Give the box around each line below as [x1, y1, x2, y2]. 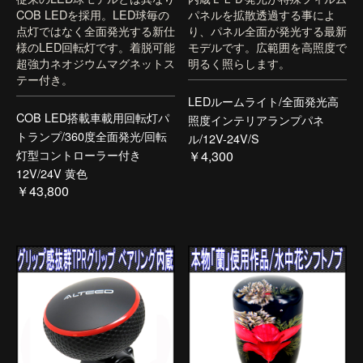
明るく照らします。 [188, 53, 290, 71]
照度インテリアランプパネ [188, 111, 324, 129]
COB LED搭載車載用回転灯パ [16, 109, 169, 126]
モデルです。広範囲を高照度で [188, 37, 347, 55]
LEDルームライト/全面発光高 [188, 92, 339, 110]
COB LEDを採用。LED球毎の [16, 5, 169, 23]
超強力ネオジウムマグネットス [16, 53, 175, 71]
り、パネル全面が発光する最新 [188, 21, 347, 39]
